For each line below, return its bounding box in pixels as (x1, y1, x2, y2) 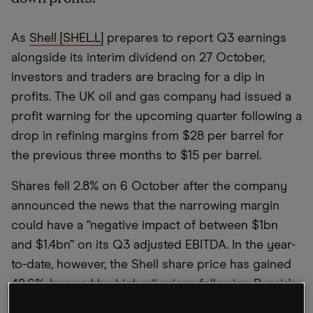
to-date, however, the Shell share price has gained (11, 259, 291, 271)
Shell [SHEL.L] (29, 32, 103, 45)
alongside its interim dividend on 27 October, (11, 52, 265, 64)
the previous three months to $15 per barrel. (11, 150, 261, 162)
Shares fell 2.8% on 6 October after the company (11, 180, 287, 193)
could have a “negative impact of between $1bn (11, 219, 278, 232)
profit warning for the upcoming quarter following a (11, 110, 302, 123)
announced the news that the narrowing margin (11, 200, 279, 212)
